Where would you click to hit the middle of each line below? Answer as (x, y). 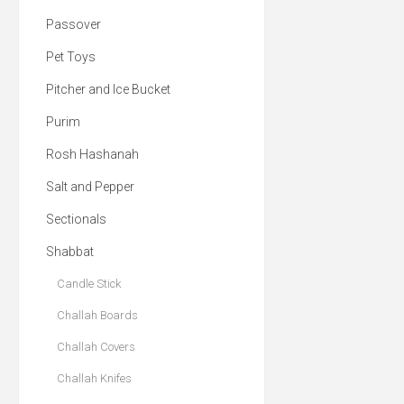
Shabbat (70, 252)
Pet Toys (71, 57)
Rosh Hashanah (92, 154)
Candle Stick (89, 284)
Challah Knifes (94, 378)
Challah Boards (97, 315)
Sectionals (76, 219)
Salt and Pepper (90, 187)
